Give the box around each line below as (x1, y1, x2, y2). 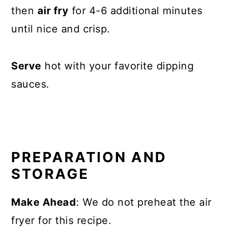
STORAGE (11, 165, 90, 182)
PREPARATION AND (11, 148, 167, 166)
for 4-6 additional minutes (68, 5, 203, 17)
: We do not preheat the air (76, 196, 212, 208)
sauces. (11, 78, 50, 90)
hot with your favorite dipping (41, 60, 194, 72)
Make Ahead (11, 196, 77, 208)
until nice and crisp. (11, 23, 110, 35)
